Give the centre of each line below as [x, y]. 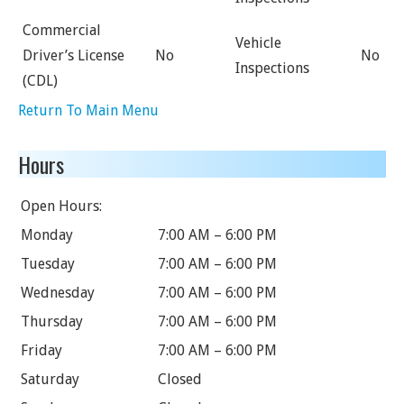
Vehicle [258, 43]
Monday [47, 235]
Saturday [50, 379]
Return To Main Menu [88, 110]
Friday [41, 350]
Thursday [52, 321]
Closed [180, 379]
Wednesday [58, 293]
